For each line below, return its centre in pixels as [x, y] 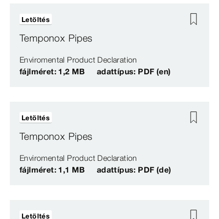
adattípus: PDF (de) [134, 170]
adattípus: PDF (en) [134, 72]
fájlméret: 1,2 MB [52, 72]
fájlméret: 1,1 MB [52, 170]
